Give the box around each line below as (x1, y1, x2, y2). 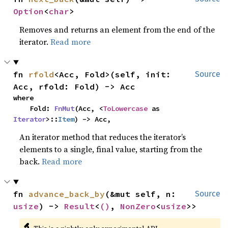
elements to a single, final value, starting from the (19, 144, 203, 155)
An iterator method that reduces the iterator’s (19, 131, 186, 142)
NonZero (120, 201, 156, 211)
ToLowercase (103, 104, 148, 113)
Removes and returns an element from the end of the (19, 24, 215, 35)
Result (64, 201, 95, 211)
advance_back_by (28, 189, 105, 199)
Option (13, 6, 44, 16)
